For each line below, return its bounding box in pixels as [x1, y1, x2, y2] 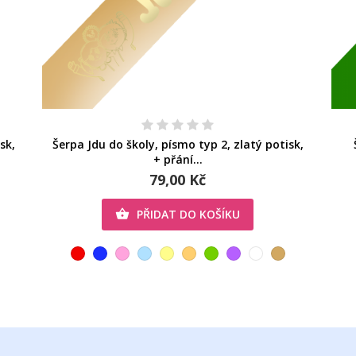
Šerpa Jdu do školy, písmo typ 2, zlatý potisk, [52, 136, 304, 152]
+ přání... [153, 151, 203, 167]
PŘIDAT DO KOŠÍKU [137, 206, 241, 222]
